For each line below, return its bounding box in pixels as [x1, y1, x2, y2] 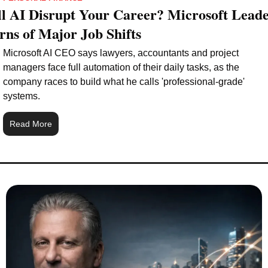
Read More [10, 119, 52, 129]
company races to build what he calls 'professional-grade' [3, 77, 245, 87]
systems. [3, 91, 40, 102]
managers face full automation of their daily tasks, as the [3, 62, 239, 73]
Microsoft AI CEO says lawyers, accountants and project [3, 48, 239, 59]
